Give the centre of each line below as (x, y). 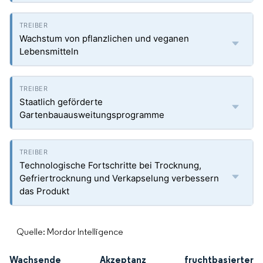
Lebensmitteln (49, 51)
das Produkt (44, 191)
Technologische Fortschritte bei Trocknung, (110, 165)
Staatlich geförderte (61, 102)
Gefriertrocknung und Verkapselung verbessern (119, 178)
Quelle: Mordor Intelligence (70, 232)
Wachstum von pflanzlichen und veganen (104, 38)
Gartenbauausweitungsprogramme (92, 115)
